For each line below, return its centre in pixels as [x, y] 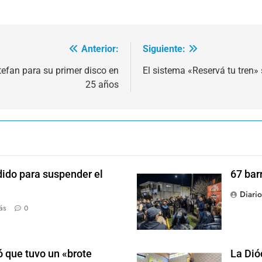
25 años [102, 85]
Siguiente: [164, 49]
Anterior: [100, 49]
